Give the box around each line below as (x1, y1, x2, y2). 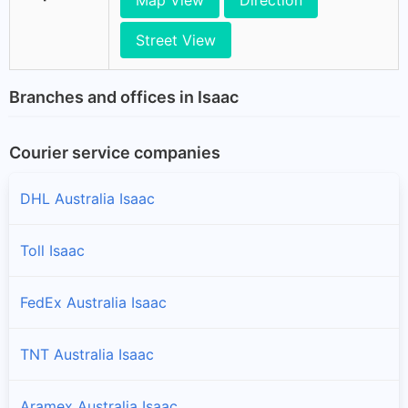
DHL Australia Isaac (20, 189, 155, 208)
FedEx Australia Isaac (20, 292, 167, 311)
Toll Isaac (20, 240, 85, 260)
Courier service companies (9, 142, 220, 162)
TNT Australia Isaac (20, 344, 154, 363)
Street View (136, 30, 216, 49)
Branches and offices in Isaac (9, 87, 239, 107)
